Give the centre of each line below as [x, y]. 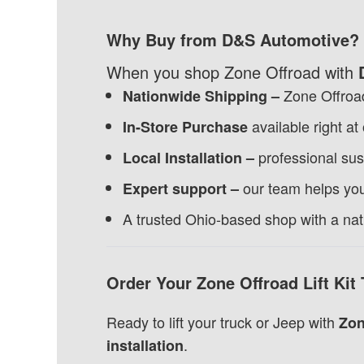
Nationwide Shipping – [201, 96]
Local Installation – [190, 158]
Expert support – [182, 188]
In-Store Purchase [185, 127]
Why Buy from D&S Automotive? [232, 39]
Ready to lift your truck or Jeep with [222, 322]
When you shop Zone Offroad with [232, 72]
